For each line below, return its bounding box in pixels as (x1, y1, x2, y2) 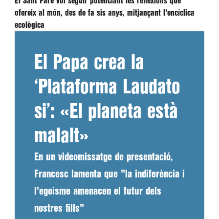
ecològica (15, 22, 44, 29)
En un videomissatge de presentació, (34, 153, 173, 162)
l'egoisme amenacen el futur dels (34, 187, 161, 196)
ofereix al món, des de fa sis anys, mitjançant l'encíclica (15, 9, 195, 17)
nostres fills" (34, 204, 84, 213)
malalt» (34, 128, 88, 145)
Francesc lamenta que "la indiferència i (34, 170, 185, 179)
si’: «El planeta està (34, 103, 178, 121)
